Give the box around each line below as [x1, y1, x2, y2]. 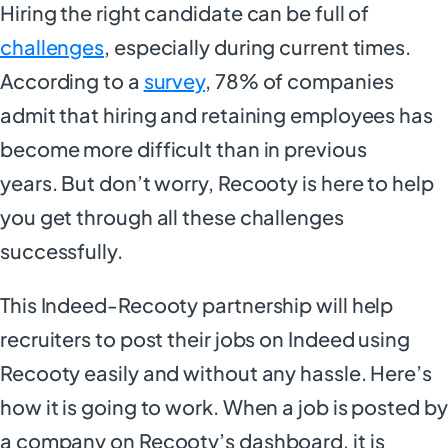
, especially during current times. [104, 33, 411, 59]
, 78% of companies [205, 67, 394, 93]
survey [143, 67, 206, 93]
